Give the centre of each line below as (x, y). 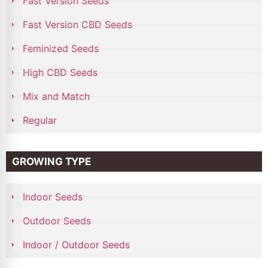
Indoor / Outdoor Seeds (76, 245)
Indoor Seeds (52, 197)
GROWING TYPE (51, 162)
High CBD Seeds (60, 73)
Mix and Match (56, 97)
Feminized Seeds (60, 49)
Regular (39, 121)
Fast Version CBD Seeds (77, 25)
